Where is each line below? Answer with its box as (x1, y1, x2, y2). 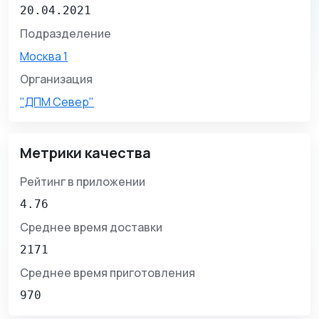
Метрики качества (20, 143, 151, 163)
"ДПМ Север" (20, 94, 94, 110)
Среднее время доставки (20, 219, 162, 236)
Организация (20, 71, 93, 88)
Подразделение (20, 26, 111, 42)
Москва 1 (20, 48, 68, 65)
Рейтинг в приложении (20, 174, 145, 190)
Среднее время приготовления (20, 265, 195, 281)
